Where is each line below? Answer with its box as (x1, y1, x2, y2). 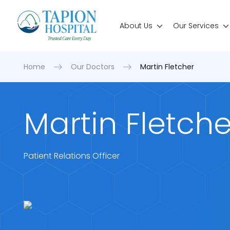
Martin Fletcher (140, 62, 194, 72)
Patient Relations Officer (23, 150, 120, 162)
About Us (120, 20, 153, 31)
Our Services (173, 20, 219, 31)
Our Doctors (70, 62, 114, 72)
